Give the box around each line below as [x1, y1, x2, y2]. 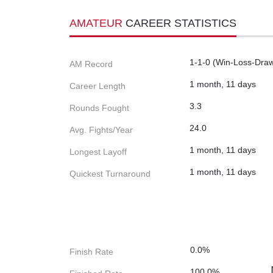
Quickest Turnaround [69, 169, 151, 179]
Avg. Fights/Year [69, 125, 133, 135]
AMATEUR [69, 17, 126, 30]
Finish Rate [69, 247, 113, 257]
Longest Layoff [69, 147, 127, 157]
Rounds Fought [69, 103, 129, 113]
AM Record [69, 59, 113, 69]
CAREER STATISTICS [126, 17, 236, 30]
